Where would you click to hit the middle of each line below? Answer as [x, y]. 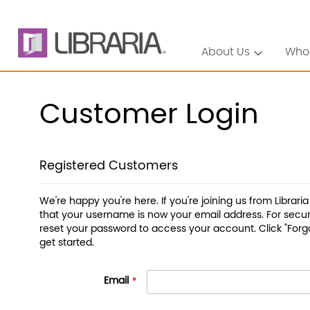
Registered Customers [109, 166]
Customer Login [149, 115]
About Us [226, 52]
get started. [67, 243]
